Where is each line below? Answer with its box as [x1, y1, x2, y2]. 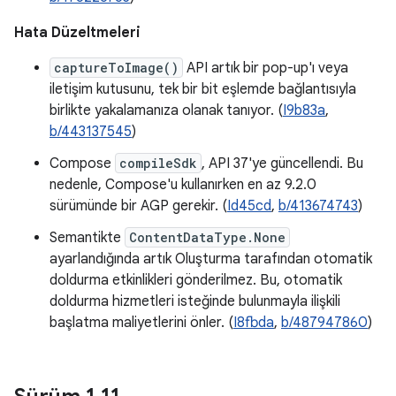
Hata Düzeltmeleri [14, 24, 141, 42]
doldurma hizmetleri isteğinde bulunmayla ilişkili [49, 293, 340, 310]
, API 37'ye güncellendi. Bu [202, 155, 363, 172]
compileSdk [119, 155, 197, 171]
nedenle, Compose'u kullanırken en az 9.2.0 [49, 176, 316, 194]
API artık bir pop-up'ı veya [183, 59, 348, 77]
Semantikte [49, 229, 125, 247]
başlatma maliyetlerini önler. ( [49, 314, 233, 331]
